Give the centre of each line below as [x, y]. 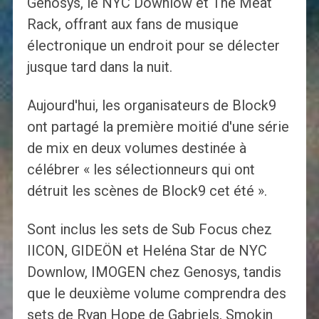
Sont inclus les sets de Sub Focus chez [149, 230]
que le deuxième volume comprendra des [156, 294]
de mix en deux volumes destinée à [136, 148]
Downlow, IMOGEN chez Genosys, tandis [154, 272]
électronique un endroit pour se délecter [153, 46]
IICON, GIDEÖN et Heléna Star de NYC [147, 251]
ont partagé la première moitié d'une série [158, 127]
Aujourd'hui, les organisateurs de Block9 [151, 106]
